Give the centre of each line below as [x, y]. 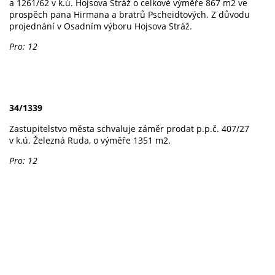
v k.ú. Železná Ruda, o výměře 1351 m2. [90, 140]
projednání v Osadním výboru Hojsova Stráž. [102, 26]
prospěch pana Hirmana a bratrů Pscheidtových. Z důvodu [130, 14]
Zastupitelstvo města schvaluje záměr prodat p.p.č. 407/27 [129, 128]
